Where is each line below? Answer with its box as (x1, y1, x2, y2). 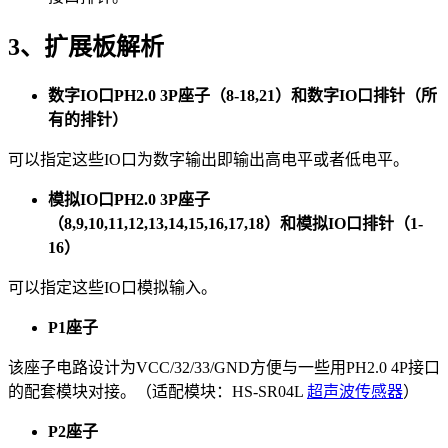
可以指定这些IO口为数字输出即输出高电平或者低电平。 (8, 150, 409, 168)
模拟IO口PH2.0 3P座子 (48, 190, 210, 208)
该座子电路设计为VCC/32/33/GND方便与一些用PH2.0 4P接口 (8, 358, 440, 376)
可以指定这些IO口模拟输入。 (8, 278, 217, 296)
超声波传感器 (307, 382, 403, 400)
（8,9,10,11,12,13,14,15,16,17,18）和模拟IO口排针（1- (48, 214, 423, 232)
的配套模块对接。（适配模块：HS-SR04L (8, 382, 307, 400)
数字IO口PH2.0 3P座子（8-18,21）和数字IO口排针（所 (48, 86, 437, 104)
